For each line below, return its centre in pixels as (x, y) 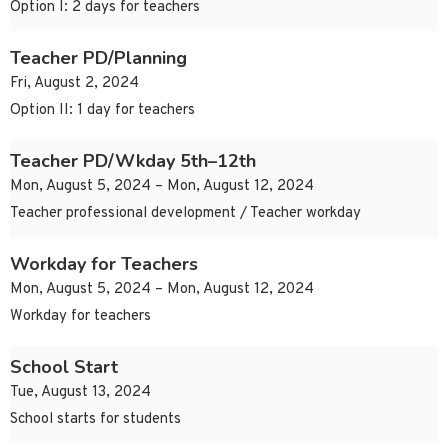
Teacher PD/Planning (98, 58)
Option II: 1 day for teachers (102, 111)
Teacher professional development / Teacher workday (185, 214)
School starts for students (95, 420)
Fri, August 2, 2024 (74, 84)
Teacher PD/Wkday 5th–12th (133, 161)
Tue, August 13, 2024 (80, 393)
